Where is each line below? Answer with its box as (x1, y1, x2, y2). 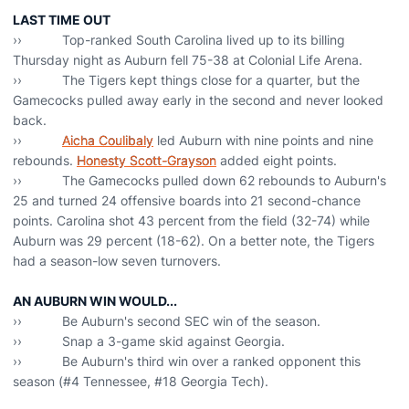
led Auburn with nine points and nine (153, 132, 373, 148)
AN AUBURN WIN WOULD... (13, 293, 177, 309)
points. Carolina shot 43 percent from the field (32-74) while (13, 213, 370, 228)
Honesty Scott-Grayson (77, 152, 216, 168)
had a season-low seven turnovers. (13, 253, 221, 268)
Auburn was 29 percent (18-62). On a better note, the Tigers (13, 233, 374, 248)
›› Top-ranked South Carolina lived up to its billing (13, 32, 345, 47)
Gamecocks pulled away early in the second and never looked (13, 92, 383, 108)
